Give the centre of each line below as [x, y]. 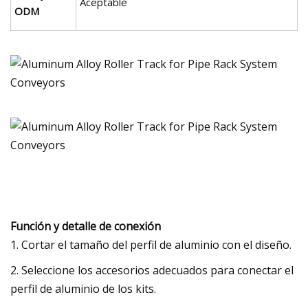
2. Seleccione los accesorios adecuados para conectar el [152, 270]
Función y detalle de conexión [86, 226]
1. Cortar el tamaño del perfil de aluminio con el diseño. [151, 244]
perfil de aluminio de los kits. [83, 288]
